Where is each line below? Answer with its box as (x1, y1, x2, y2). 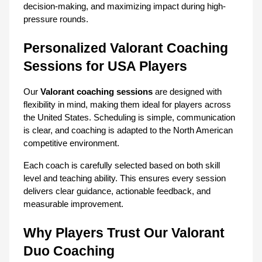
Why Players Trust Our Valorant (23, 225, 225, 240)
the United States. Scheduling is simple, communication (23, 112, 235, 122)
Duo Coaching (23, 243, 115, 258)
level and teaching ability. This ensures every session (23, 173, 226, 183)
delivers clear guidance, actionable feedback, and (23, 186, 211, 196)
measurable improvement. (23, 199, 123, 209)
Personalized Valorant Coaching (23, 40, 228, 56)
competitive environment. (23, 138, 119, 148)
